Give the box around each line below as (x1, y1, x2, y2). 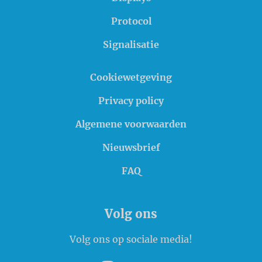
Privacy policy (98, 95, 164, 107)
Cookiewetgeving (90, 71, 172, 84)
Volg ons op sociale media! (70, 233, 192, 246)
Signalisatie (103, 39, 159, 51)
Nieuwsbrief (102, 142, 160, 154)
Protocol (111, 15, 151, 27)
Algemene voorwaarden (75, 118, 187, 130)
